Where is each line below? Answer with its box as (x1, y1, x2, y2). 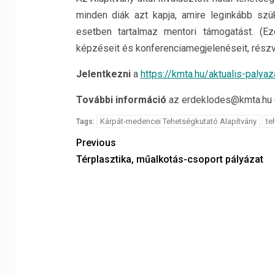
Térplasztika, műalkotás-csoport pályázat (76, 153, 263, 165)
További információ (76, 94, 166, 106)
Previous (76, 137, 116, 149)
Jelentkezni (76, 68, 131, 80)
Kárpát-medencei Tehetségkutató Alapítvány (99, 117, 257, 126)
